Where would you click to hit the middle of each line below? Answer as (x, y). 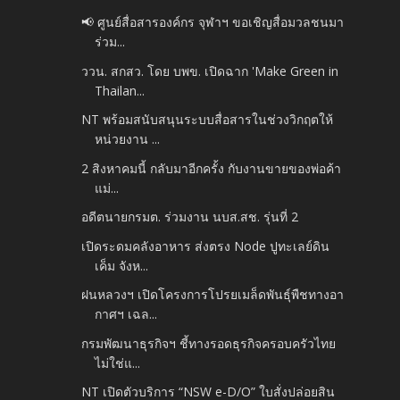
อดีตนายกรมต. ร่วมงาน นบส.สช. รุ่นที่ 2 (190, 217)
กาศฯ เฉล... (126, 314)
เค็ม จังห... (122, 265)
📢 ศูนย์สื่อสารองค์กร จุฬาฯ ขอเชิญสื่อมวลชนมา (213, 22)
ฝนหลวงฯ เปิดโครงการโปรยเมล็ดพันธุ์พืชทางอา (213, 295)
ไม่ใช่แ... (118, 362)
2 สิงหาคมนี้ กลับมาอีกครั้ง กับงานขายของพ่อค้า (212, 168)
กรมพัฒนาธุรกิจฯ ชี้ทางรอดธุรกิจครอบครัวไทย (209, 343)
